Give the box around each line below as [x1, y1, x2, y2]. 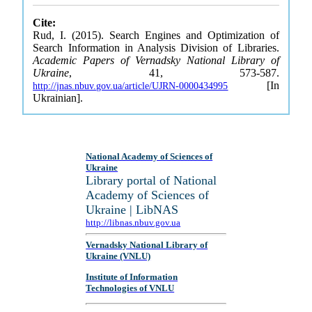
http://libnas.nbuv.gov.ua [86, 217, 181, 228]
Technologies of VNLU [86, 282, 175, 293]
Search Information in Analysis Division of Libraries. [33, 42, 279, 54]
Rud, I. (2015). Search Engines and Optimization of [33, 29, 279, 41]
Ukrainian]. [33, 92, 84, 104]
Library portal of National [86, 173, 217, 187]
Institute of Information [86, 271, 178, 282]
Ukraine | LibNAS [86, 203, 179, 217]
